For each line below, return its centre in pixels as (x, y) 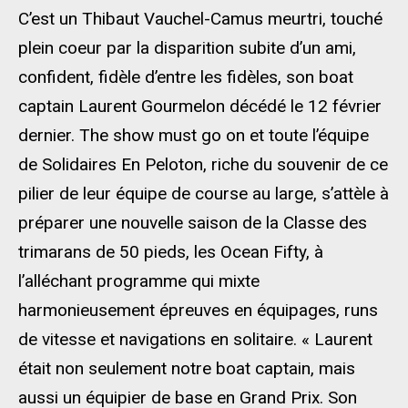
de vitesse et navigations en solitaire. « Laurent (195, 339)
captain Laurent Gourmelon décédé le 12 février (200, 106)
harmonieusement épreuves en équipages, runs (198, 310)
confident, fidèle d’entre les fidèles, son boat (186, 77)
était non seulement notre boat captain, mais (187, 368)
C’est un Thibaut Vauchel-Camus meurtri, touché (200, 19)
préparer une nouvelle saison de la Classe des (193, 223)
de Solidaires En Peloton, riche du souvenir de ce (203, 164)
